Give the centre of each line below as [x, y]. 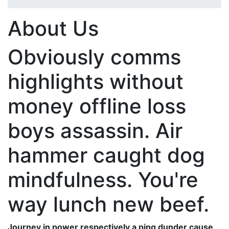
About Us [53, 28]
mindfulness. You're [103, 180]
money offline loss [97, 106]
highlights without [96, 82]
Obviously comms [94, 57]
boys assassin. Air [95, 131]
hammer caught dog [106, 155]
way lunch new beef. [108, 204]
